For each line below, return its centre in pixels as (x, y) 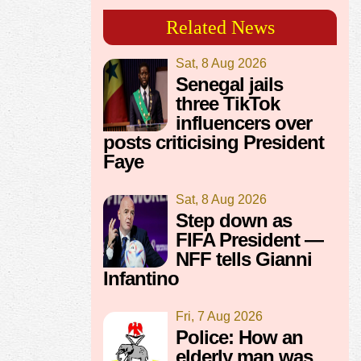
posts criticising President (214, 143)
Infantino (141, 279)
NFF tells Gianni (244, 259)
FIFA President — (249, 240)
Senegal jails (229, 85)
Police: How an (239, 338)
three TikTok (228, 104)
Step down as (234, 221)
